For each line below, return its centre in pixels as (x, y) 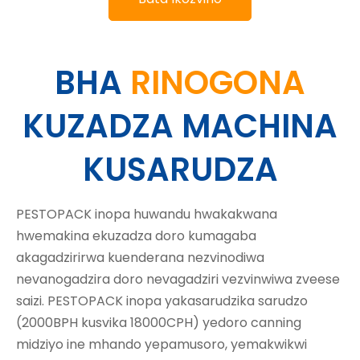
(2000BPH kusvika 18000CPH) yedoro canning (159, 322)
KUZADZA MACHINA (180, 126)
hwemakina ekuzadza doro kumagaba (136, 235)
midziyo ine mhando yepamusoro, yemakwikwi (162, 344)
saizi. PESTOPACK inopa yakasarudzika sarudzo (162, 301)
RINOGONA (218, 82)
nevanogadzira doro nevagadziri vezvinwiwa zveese (178, 279)
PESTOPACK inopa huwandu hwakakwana (147, 214)
